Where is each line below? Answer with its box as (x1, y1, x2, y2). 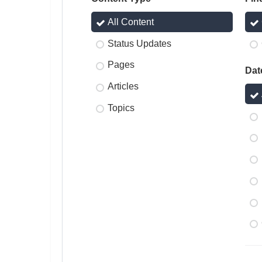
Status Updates (108, 38, 171, 49)
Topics (108, 102, 135, 113)
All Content (108, 16, 154, 27)
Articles (108, 81, 139, 92)
